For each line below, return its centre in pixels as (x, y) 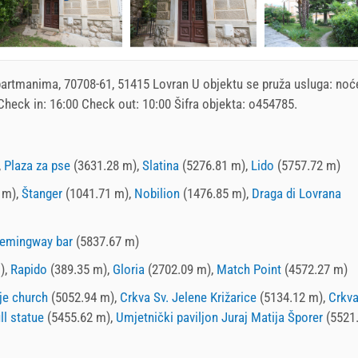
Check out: (110, 103)
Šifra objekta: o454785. (234, 103)
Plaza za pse (37, 165)
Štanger (42, 193)
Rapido (29, 269)
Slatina (161, 165)
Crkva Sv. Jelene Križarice (188, 297)
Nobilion (157, 193)
